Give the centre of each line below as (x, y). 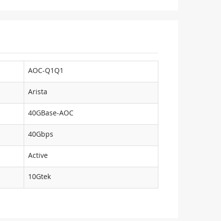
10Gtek (39, 176)
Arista (38, 92)
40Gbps (41, 134)
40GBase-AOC (51, 113)
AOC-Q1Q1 (46, 70)
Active (38, 155)
